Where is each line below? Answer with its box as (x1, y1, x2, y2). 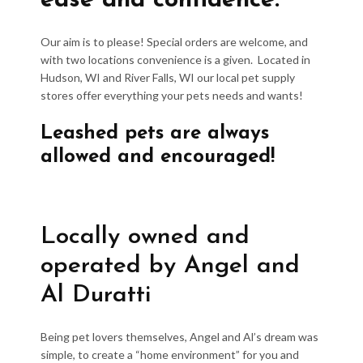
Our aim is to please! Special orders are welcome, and (41, 35, 308, 49)
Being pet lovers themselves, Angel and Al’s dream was (41, 330, 318, 344)
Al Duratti (41, 283, 151, 309)
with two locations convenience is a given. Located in (41, 53, 310, 67)
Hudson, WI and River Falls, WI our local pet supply (41, 70, 295, 85)
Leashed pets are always (41, 124, 269, 144)
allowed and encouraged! (41, 147, 275, 168)
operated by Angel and (41, 254, 300, 280)
